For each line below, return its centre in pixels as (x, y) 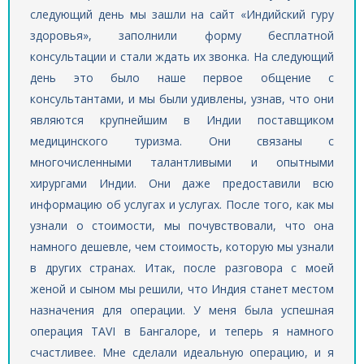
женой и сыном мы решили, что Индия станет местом (182, 289)
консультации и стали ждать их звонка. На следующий (182, 57)
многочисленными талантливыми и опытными (182, 162)
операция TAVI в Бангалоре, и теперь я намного (182, 331)
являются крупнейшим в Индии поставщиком (182, 120)
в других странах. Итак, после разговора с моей (182, 268)
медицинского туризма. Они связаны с (182, 141)
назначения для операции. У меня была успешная (182, 310)
